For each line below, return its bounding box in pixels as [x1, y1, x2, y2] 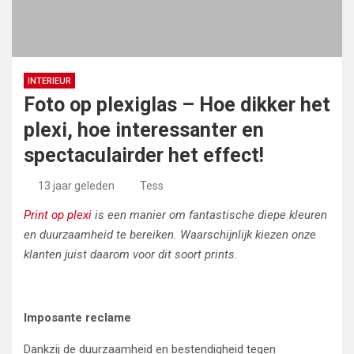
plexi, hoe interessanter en [24, 119, 264, 141]
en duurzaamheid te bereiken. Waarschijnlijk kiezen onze [24, 228, 316, 242]
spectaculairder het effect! [24, 144, 264, 167]
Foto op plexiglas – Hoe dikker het [24, 93, 330, 116]
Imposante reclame [24, 311, 131, 325]
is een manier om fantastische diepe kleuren [95, 208, 327, 222]
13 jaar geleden [37, 179, 115, 192]
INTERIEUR [28, 76, 71, 86]
